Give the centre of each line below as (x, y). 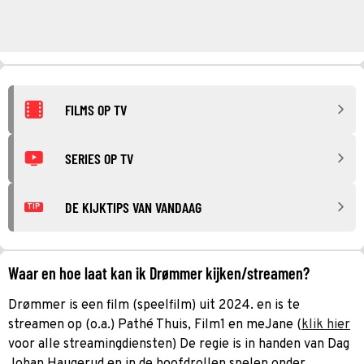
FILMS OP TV (96, 109)
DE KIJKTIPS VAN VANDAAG (133, 207)
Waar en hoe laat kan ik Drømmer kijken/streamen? (159, 273)
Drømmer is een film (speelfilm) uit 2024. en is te (154, 305)
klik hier (326, 325)
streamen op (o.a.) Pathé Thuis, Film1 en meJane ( (155, 325)
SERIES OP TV (99, 158)
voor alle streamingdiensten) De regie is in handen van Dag (179, 344)
